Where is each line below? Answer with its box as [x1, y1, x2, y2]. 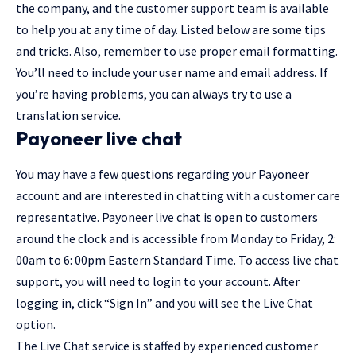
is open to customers [201, 209, 318, 226]
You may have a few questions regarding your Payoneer [16, 166, 309, 183]
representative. [16, 209, 102, 226]
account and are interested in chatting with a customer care [16, 188, 340, 204]
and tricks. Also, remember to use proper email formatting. [16, 43, 338, 59]
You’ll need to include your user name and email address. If [16, 64, 328, 80]
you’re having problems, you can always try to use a [16, 86, 292, 102]
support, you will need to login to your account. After [16, 273, 300, 290]
